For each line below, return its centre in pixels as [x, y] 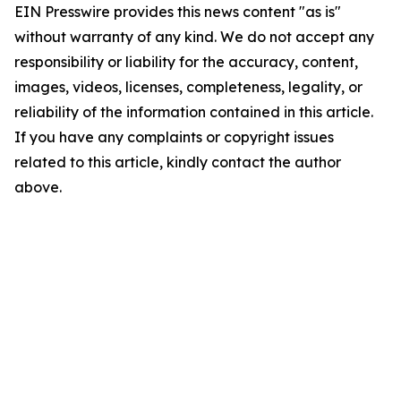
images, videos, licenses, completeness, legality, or [188, 87]
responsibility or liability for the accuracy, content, [186, 62]
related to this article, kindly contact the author [178, 162]
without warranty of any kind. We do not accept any [194, 37]
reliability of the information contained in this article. [194, 112]
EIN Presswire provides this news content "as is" [178, 12]
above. [38, 187]
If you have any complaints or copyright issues [174, 137]
